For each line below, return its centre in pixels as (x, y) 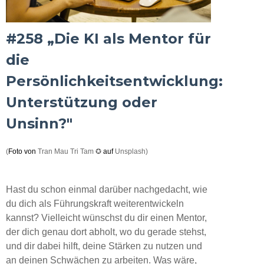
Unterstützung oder (82, 102)
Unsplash (130, 151)
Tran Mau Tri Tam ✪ (70, 151)
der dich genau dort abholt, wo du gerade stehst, (106, 232)
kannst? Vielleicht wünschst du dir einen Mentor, (106, 217)
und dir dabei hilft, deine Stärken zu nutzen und (104, 246)
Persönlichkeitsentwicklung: (114, 81)
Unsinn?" (39, 123)
